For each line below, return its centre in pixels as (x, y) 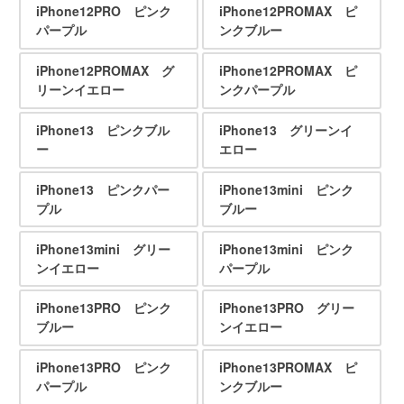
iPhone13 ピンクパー (102, 190)
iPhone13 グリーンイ (285, 130)
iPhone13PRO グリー (286, 308)
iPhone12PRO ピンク (103, 11)
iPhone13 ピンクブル (102, 130)
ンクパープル (257, 90)
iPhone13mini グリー (103, 248)
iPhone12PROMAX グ (105, 71)
